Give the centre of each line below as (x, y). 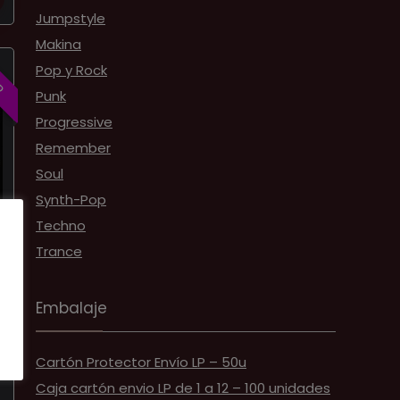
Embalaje (71, 308)
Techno (61, 225)
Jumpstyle (71, 18)
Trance (59, 251)
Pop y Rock (71, 70)
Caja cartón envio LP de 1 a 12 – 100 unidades (183, 388)
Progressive (74, 122)
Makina (58, 44)
